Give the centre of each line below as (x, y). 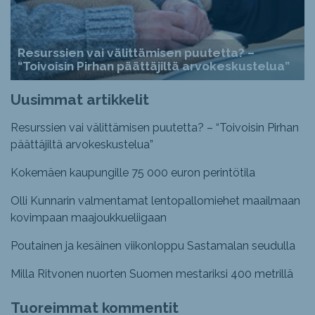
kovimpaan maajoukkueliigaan (89, 218)
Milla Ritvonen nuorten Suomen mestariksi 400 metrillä (152, 274)
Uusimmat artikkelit (80, 99)
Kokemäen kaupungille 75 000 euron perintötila (133, 173)
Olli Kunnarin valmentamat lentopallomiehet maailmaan (155, 201)
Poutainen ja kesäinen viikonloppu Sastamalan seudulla (153, 246)
